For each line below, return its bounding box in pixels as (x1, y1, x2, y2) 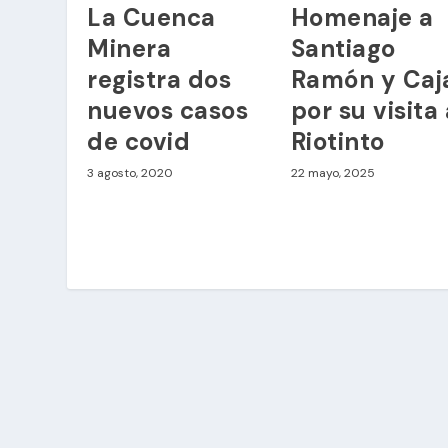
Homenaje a (290, 2, 434, 34)
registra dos (87, 64, 232, 96)
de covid (87, 126, 191, 158)
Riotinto (290, 126, 385, 158)
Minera (87, 33, 172, 65)
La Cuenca (87, 2, 216, 34)
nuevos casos (87, 95, 249, 127)
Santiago (290, 33, 396, 65)
